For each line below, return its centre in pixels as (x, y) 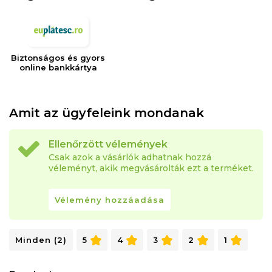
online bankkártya (58, 68)
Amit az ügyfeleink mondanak (107, 113)
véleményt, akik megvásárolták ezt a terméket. (151, 168)
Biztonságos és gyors (58, 58)
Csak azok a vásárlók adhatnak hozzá (130, 158)
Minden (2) (41, 240)
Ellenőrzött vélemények (108, 144)
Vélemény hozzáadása (110, 200)
